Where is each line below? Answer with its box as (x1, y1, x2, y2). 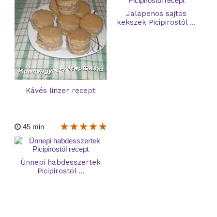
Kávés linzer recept (26, 86, 96, 95)
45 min (21, 123, 44, 131)
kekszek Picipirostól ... (117, 18, 196, 27)
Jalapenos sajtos (126, 9, 187, 18)
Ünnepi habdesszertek (20, 157, 101, 167)
